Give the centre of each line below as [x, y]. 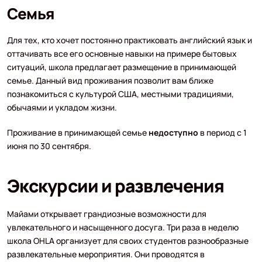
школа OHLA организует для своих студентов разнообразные [127, 240]
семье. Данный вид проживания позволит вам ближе [110, 80]
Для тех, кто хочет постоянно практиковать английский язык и [129, 40]
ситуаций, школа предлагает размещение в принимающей [121, 67]
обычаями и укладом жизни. [62, 107]
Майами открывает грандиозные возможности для [106, 213]
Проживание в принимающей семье [77, 132]
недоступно [173, 132]
